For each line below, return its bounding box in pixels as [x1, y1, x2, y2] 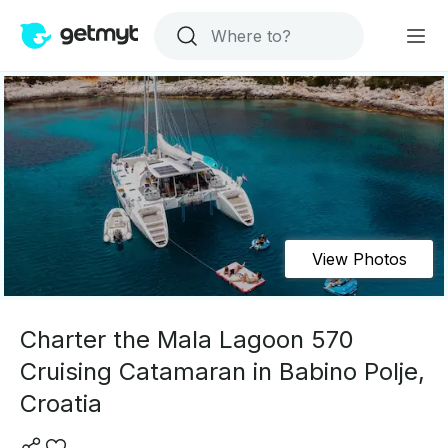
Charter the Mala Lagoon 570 [20, 325, 354, 354]
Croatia [20, 389, 102, 418]
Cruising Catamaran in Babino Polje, [20, 357, 425, 386]
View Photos [311, 249, 407, 269]
